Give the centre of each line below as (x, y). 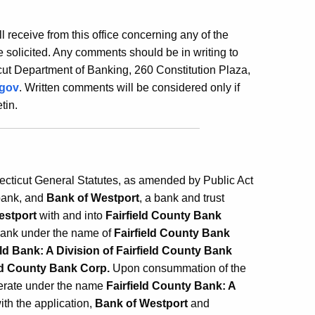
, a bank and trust (182, 198)
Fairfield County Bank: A (171, 286)
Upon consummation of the (179, 268)
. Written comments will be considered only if (129, 88)
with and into (71, 216)
